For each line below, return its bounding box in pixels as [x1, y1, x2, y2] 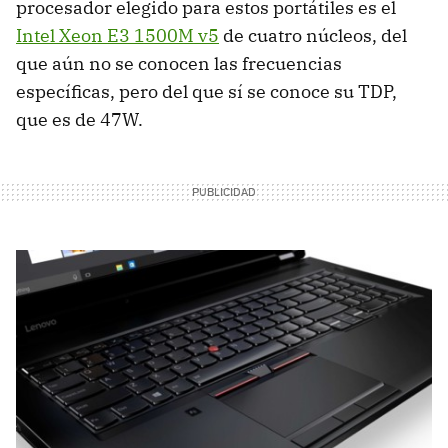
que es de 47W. [16, 107, 143, 131]
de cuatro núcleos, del [219, 23, 407, 47]
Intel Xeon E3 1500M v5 [16, 23, 219, 47]
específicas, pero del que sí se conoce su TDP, [16, 79, 397, 103]
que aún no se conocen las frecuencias [16, 51, 342, 75]
